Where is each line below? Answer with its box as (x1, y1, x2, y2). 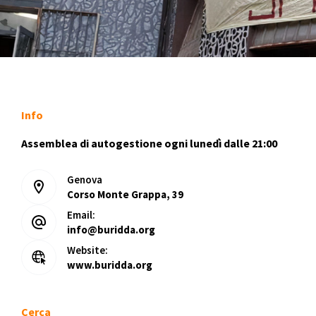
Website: (67, 243, 108, 257)
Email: (67, 207, 95, 221)
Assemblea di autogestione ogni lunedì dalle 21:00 (21, 135, 277, 150)
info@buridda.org (67, 222, 155, 236)
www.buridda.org (67, 257, 152, 272)
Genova (67, 172, 102, 186)
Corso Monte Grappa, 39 (67, 187, 183, 201)
